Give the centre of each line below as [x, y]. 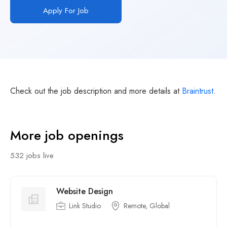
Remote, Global [147, 206]
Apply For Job [66, 11]
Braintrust [198, 91]
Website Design [85, 191]
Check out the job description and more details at [96, 91]
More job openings [67, 135]
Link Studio [85, 206]
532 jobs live [32, 156]
